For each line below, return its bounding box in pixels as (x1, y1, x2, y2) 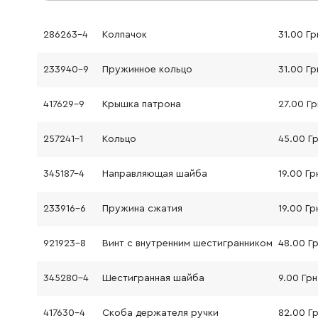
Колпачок (102, 30, 147, 40)
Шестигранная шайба (102, 273, 204, 284)
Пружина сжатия (102, 204, 182, 214)
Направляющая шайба (102, 169, 207, 180)
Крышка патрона (102, 99, 181, 110)
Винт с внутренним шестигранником (102, 238, 273, 249)
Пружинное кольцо (102, 65, 192, 75)
